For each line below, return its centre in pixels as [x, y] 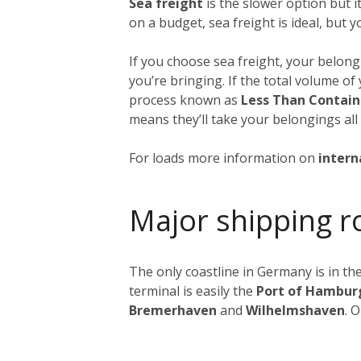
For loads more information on [224, 158]
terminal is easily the [193, 290]
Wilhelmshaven [295, 310]
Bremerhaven [173, 310]
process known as [185, 100]
